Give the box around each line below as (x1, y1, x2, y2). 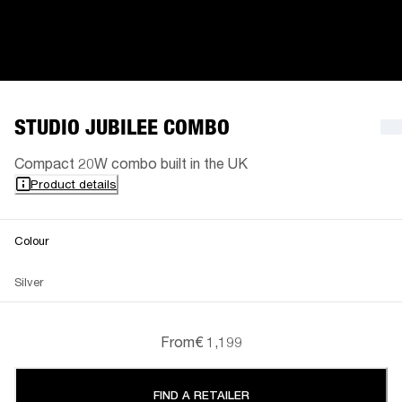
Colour (14, 232, 48, 248)
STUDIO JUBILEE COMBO (14, 113, 230, 140)
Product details (31, 176, 117, 191)
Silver (14, 274, 43, 289)
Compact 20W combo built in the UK (14, 153, 248, 171)
